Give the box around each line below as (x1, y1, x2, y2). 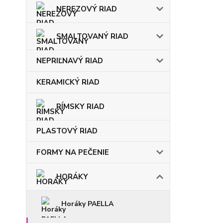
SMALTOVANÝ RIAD (56, 31, 128, 41)
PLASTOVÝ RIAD (36, 126, 98, 136)
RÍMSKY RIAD (56, 102, 105, 111)
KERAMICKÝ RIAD (36, 77, 100, 87)
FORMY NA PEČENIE (36, 147, 109, 157)
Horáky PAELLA (61, 199, 113, 209)
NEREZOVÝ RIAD (56, 4, 117, 14)
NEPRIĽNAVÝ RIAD (36, 56, 103, 66)
